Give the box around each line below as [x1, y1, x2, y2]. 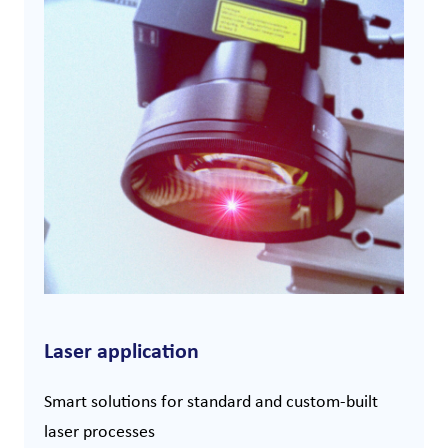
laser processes [44, 418, 155, 443]
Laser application [44, 334, 199, 365]
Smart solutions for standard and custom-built [44, 388, 378, 413]
